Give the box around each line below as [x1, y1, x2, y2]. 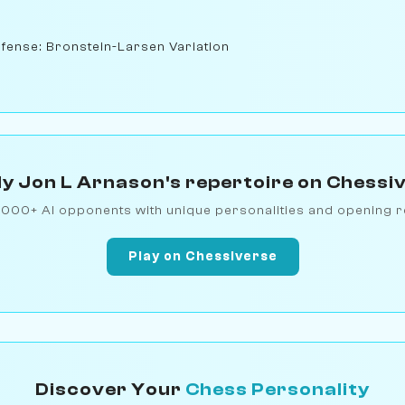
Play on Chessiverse [127, 249, 278, 265]
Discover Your [35, 378, 185, 400]
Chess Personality [185, 378, 370, 400]
